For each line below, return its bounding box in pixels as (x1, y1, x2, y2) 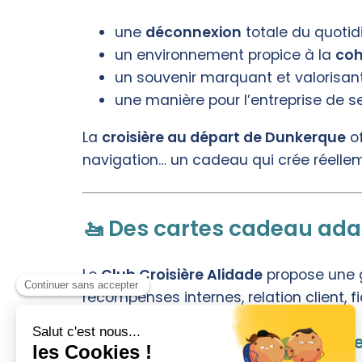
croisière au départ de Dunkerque (102, 127, 346, 147)
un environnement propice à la (115, 45, 335, 65)
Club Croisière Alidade (101, 265, 263, 285)
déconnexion (145, 23, 242, 43)
